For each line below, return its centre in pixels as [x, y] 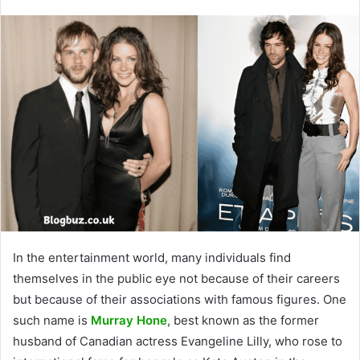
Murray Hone [129, 320]
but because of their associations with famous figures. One [180, 299]
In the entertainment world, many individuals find [152, 257]
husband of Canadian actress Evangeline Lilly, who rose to [178, 341]
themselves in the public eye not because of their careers [176, 278]
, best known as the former [243, 320]
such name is [52, 320]
